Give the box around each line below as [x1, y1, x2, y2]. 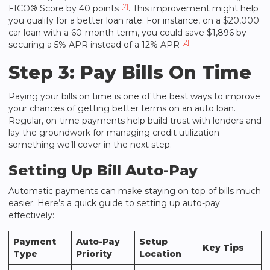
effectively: [8, 210, 54, 221]
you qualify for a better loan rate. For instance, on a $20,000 [8, 15, 259, 26]
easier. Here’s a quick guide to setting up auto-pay [8, 198, 220, 209]
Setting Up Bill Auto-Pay [8, 162, 198, 179]
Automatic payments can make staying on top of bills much [8, 186, 261, 196]
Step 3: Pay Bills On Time [8, 61, 251, 84]
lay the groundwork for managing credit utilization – [8, 127, 226, 138]
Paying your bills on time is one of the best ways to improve [8, 91, 260, 102]
